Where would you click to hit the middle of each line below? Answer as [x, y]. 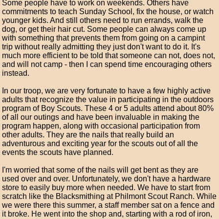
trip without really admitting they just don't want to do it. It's [101, 47]
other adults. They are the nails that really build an [88, 135]
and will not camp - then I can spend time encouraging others [107, 64]
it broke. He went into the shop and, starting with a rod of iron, [107, 214]
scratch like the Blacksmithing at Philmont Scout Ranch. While [109, 196]
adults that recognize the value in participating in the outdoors [108, 99]
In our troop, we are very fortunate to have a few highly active [107, 91]
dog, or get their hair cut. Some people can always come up [104, 29]
